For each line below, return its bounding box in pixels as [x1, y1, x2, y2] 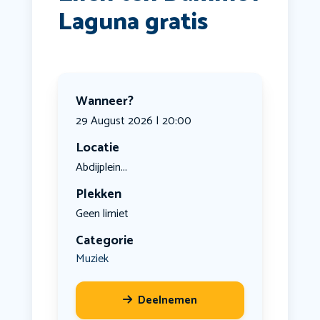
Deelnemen [137, 291, 197, 310]
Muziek [75, 249, 109, 269]
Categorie [75, 230, 134, 252]
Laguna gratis [57, 3, 208, 43]
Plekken [75, 184, 121, 206]
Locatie [75, 137, 119, 159]
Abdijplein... [75, 158, 127, 178]
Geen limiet [75, 204, 129, 224]
